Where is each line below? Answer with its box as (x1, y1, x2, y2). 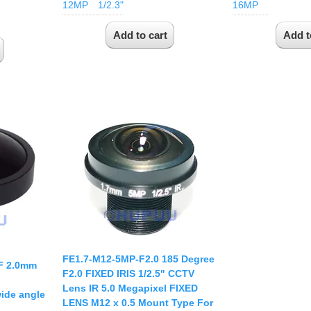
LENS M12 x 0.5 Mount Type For (62, 296, 213, 308)
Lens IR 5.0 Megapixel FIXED (62, 282, 198, 294)
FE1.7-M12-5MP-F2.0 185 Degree (62, 253, 215, 264)
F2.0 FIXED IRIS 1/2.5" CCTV (62, 267, 194, 279)
